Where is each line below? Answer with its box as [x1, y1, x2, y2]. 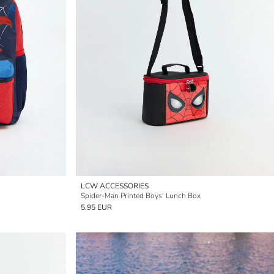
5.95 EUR [81, 202, 112, 212]
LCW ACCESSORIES [81, 181, 149, 191]
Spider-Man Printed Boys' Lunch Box [81, 191, 201, 201]
